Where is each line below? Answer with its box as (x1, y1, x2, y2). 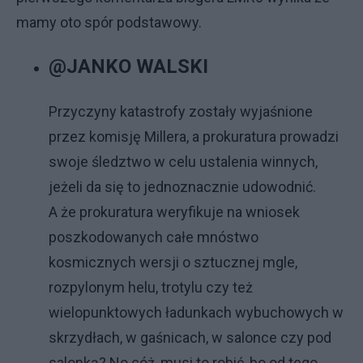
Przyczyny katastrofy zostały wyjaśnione (49, 103, 313, 120)
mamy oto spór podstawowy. (16, 14, 202, 31)
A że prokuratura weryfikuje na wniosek (49, 203, 300, 220)
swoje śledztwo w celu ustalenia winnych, (49, 153, 318, 170)
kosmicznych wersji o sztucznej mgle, (49, 254, 297, 271)
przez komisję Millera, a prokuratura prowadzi (49, 128, 339, 145)
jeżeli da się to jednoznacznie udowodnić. (49, 178, 316, 195)
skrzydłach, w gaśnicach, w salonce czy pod (49, 329, 331, 346)
